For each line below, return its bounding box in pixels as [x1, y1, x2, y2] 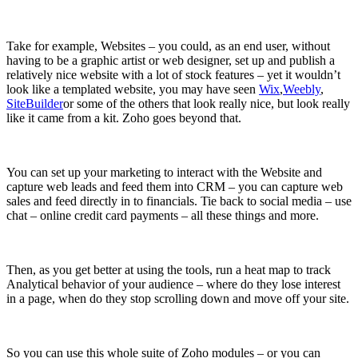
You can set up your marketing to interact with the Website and [6, 165, 322, 179]
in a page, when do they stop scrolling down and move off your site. [6, 291, 349, 305]
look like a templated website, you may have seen [6, 82, 259, 96]
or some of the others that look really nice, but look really [63, 96, 350, 110]
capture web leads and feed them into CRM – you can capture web [6, 179, 343, 193]
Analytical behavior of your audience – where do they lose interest [6, 276, 340, 291]
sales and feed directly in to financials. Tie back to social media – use [6, 193, 352, 208]
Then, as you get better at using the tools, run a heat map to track [6, 262, 331, 276]
